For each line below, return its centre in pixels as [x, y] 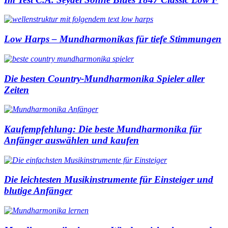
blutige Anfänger [38, 191]
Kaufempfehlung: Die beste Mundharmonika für [103, 129]
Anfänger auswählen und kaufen [72, 140]
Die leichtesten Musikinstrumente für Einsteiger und [109, 180]
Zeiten [17, 90]
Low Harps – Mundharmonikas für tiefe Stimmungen [113, 39]
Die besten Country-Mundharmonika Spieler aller [104, 78]
